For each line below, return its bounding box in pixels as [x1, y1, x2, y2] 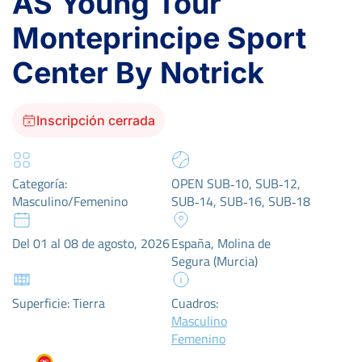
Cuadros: [171, 293, 218, 313]
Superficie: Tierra [12, 293, 105, 313]
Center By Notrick [12, 55, 264, 90]
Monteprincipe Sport [12, 20, 306, 56]
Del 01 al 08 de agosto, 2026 [12, 234, 170, 253]
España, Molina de [171, 234, 271, 253]
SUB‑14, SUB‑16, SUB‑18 [171, 192, 310, 211]
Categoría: [12, 174, 67, 193]
